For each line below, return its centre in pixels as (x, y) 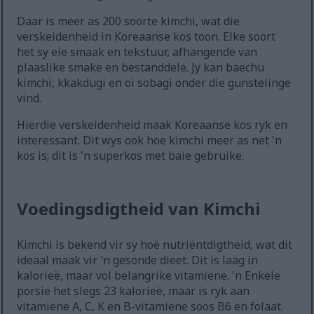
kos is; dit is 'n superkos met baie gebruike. (131, 156)
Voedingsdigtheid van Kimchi (139, 209)
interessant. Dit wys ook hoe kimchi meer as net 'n (150, 141)
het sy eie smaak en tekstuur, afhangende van (137, 52)
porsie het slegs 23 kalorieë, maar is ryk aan (134, 291)
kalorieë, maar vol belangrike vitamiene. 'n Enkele (149, 276)
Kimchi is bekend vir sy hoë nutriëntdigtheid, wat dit (155, 245)
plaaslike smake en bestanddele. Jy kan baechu (141, 68)
